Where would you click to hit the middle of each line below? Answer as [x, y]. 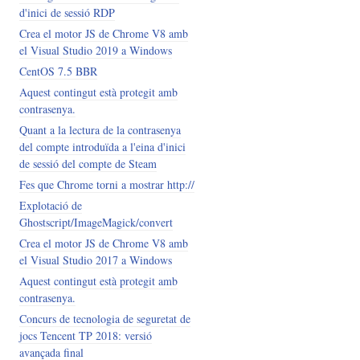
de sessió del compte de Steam [88, 163]
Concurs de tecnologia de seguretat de [104, 318]
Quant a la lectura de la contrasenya [100, 129]
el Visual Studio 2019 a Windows [95, 50]
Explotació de [50, 205]
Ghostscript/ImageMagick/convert [96, 222]
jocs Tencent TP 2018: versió [85, 335]
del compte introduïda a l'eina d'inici [102, 146]
